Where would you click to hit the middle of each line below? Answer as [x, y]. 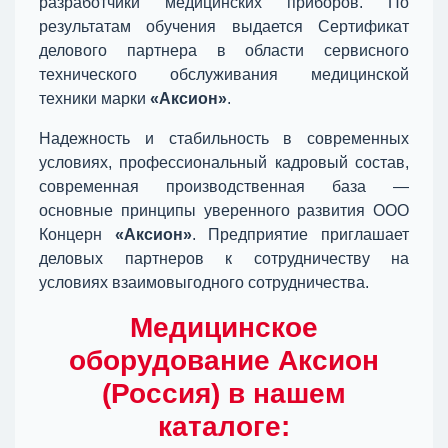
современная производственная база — [224, 186]
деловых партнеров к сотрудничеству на [224, 258]
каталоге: [224, 426]
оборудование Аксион [224, 360]
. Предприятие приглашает [300, 234]
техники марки [94, 98]
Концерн [77, 234]
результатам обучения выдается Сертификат [224, 26]
